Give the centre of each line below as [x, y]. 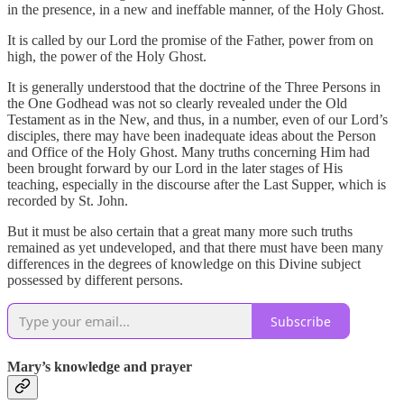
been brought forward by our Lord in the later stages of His [175, 169]
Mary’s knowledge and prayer [100, 366]
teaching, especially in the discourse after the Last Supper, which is [197, 185]
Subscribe [301, 321]
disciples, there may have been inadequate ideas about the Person [192, 136]
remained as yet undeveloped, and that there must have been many [195, 248]
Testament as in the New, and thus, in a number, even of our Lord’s [197, 120]
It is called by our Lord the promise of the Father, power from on [190, 41]
